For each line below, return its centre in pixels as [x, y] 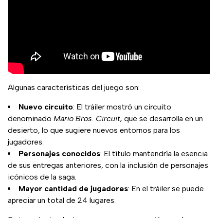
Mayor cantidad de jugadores [73, 189]
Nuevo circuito [46, 107]
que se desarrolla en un [163, 119]
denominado [31, 119]
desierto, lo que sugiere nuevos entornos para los [94, 130]
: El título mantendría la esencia [154, 154]
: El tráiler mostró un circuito [122, 107]
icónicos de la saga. [42, 177]
